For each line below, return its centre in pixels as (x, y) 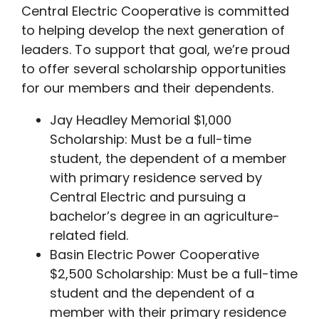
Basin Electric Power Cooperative (155, 255)
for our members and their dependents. (149, 88)
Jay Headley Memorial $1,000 (141, 120)
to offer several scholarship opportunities (154, 69)
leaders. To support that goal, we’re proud (156, 50)
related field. (89, 236)
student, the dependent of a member (168, 159)
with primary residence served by (156, 178)
